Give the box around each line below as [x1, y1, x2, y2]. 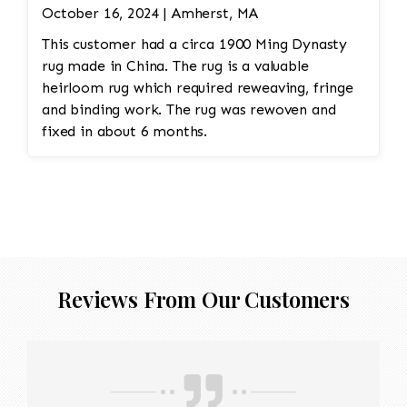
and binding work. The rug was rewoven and [42, 100, 336, 118]
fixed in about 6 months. [42, 122, 208, 140]
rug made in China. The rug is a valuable [42, 56, 309, 74]
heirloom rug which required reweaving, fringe [42, 78, 353, 96]
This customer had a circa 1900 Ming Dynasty [42, 35, 348, 53]
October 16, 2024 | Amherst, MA [42, 4, 259, 22]
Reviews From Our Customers [57, 283, 350, 313]
